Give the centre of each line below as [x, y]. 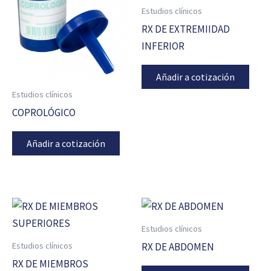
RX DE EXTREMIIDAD [186, 29]
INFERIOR [163, 46]
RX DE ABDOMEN [178, 247]
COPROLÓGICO [44, 113]
